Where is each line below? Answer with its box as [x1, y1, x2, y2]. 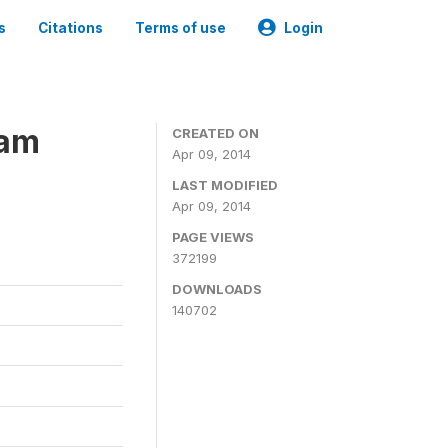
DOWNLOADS [172, 281, 262, 297]
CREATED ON [172, 125, 259, 141]
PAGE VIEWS [172, 229, 254, 245]
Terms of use [135, 20, 226, 36]
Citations [38, 20, 103, 36]
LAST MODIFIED [172, 177, 278, 193]
